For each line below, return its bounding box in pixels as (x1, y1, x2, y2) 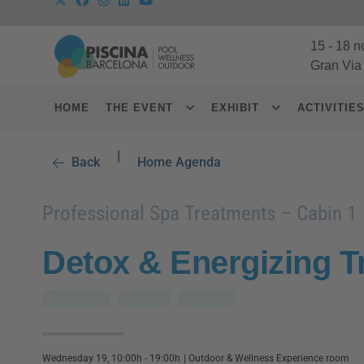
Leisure (127, 293, 162, 305)
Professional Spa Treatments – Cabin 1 (42, 201, 357, 225)
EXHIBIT (211, 102, 263, 114)
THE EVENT (106, 102, 177, 114)
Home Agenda (137, 154, 221, 170)
